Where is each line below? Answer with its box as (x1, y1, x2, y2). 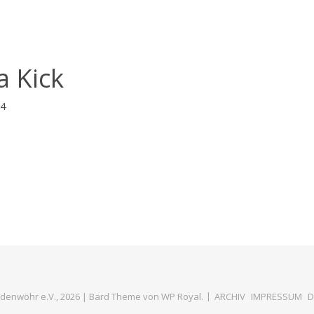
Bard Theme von (88, 289, 161, 303)
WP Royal (161, 289, 201, 303)
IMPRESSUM (250, 289, 302, 303)
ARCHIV (214, 289, 245, 303)
